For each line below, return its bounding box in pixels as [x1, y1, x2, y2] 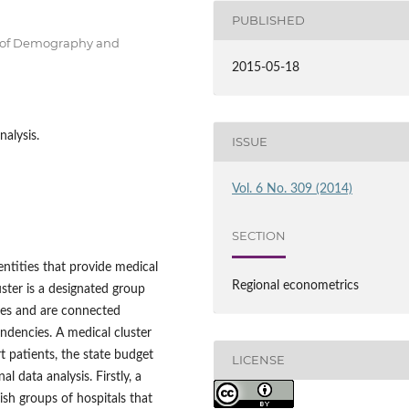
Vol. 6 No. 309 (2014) [232, 182, 353, 195]
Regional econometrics [232, 278, 360, 292]
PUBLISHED [232, 13, 306, 28]
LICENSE [232, 352, 286, 368]
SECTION [232, 228, 287, 244]
